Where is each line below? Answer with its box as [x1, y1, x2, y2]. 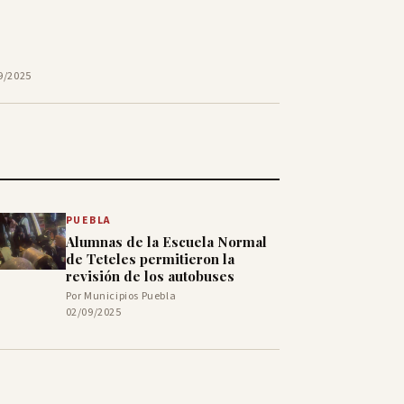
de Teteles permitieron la [65, 250, 234, 269]
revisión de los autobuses [65, 267, 234, 286]
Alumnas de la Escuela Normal [65, 233, 267, 252]
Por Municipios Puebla [65, 289, 177, 305]
